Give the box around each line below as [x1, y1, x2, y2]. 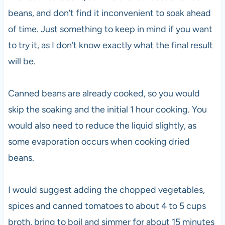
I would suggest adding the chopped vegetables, [8, 184, 205, 195]
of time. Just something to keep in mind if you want [8, 23, 212, 35]
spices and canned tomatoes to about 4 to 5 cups [8, 200, 206, 211]
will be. [8, 55, 36, 67]
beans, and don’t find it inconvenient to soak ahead [8, 7, 211, 19]
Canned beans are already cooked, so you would [8, 87, 200, 99]
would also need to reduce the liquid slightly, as [8, 120, 196, 131]
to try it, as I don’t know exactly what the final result [8, 39, 213, 51]
